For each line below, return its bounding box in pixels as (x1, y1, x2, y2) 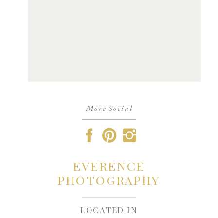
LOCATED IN (80, 204, 138, 216)
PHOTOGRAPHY (57, 172, 161, 189)
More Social (85, 103, 133, 114)
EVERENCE (73, 158, 145, 175)
